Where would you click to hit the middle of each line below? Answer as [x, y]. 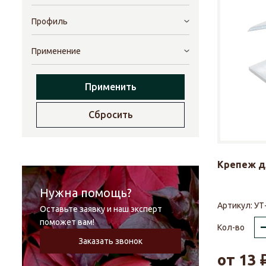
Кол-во [231, 228]
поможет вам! [67, 222]
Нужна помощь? [86, 192]
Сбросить [110, 115]
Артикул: [236, 206]
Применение [56, 51]
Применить [110, 87]
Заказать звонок [110, 241]
